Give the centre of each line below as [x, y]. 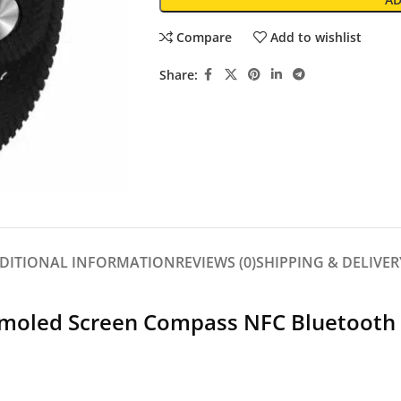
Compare [205, 37]
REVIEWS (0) [216, 262]
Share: [178, 74]
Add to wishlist [316, 37]
